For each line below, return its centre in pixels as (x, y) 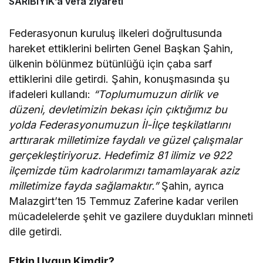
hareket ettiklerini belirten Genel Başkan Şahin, (121, 49)
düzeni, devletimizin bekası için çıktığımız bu (118, 110)
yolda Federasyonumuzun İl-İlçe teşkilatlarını (120, 125)
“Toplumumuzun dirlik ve (156, 95)
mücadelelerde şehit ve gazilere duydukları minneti (131, 217)
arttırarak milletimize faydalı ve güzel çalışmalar (126, 140)
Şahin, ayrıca (191, 186)
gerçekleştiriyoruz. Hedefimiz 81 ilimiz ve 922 (121, 156)
